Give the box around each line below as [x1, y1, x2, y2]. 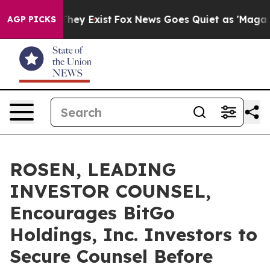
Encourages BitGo [10, 201, 175, 224]
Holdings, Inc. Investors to [10, 223, 257, 246]
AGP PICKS [7, 14, 56, 25]
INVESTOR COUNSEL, [10, 180, 211, 202]
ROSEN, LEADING [10, 158, 176, 181]
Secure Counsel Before [10, 245, 213, 268]
